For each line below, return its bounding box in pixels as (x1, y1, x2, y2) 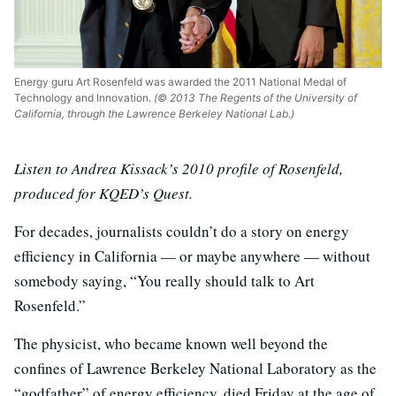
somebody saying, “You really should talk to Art (14, 270, 315, 291)
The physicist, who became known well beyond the (14, 332, 328, 354)
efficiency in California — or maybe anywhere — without (14, 245, 370, 266)
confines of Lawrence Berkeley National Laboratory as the (14, 357, 377, 378)
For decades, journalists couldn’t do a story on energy (14, 220, 349, 241)
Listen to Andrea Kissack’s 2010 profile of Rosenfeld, (14, 157, 343, 179)
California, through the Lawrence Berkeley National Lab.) (14, 106, 294, 120)
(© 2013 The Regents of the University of (151, 90, 357, 104)
